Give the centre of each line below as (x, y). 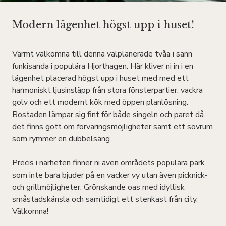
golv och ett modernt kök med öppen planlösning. (100, 102)
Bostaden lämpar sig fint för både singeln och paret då (108, 114)
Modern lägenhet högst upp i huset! (103, 24)
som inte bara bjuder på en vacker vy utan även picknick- (110, 175)
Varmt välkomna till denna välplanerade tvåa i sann (102, 54)
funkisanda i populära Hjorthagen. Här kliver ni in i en (103, 66)
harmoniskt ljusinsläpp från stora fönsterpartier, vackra (107, 90)
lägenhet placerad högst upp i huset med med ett (100, 78)
